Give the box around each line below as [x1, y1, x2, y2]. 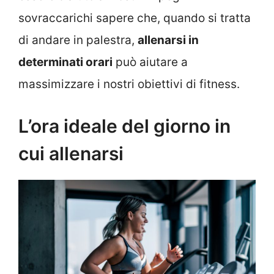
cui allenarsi [18, 143, 124, 165]
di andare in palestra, [18, 32, 138, 47]
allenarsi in [138, 32, 199, 47]
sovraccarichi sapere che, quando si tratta [18, 10, 251, 25]
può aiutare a [113, 54, 188, 69]
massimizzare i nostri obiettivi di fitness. [18, 76, 240, 91]
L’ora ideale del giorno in [18, 115, 231, 138]
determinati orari [18, 54, 113, 69]
